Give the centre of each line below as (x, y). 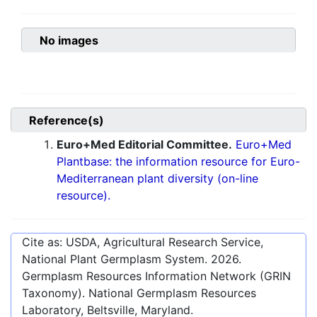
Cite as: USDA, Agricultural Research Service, (143, 242)
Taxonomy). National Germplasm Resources (139, 293)
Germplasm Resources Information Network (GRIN (156, 276)
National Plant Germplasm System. (116, 259)
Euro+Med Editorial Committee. (144, 145)
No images (69, 41)
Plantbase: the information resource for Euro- (178, 162)
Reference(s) (67, 121)
